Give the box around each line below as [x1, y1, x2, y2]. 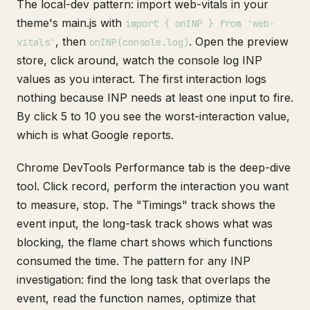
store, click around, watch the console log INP [17, 53, 262, 67]
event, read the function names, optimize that [17, 291, 255, 305]
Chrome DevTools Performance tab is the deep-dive [17, 161, 291, 174]
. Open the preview [189, 35, 289, 48]
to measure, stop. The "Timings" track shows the [17, 198, 275, 212]
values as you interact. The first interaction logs [17, 72, 266, 86]
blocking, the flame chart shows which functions [17, 235, 273, 249]
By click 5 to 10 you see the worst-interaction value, [17, 109, 290, 123]
